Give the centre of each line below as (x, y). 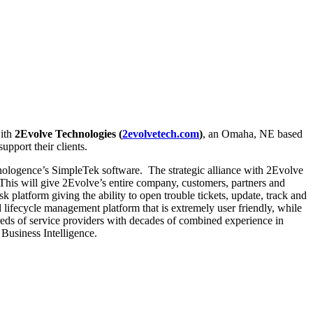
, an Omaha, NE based (253, 133)
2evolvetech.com (161, 133)
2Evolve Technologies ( (68, 133)
